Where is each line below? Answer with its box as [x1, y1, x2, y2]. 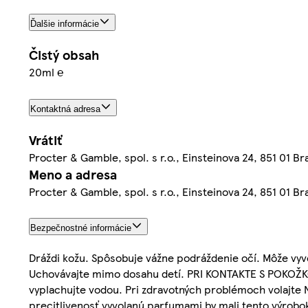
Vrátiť [29, 130, 62, 149]
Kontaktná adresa [30, 103, 100, 114]
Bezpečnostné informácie [30, 223, 131, 234]
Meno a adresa [29, 164, 117, 184]
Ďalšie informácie [30, 18, 99, 29]
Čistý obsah [29, 45, 99, 64]
